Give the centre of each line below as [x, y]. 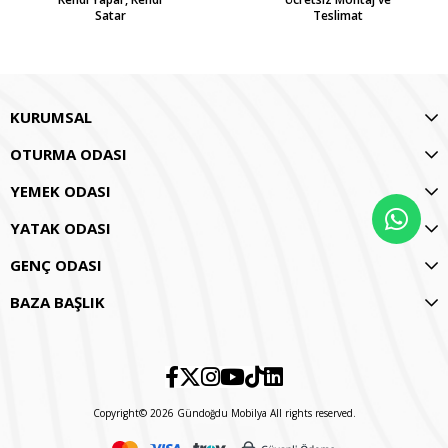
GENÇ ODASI [56, 264]
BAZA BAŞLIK [57, 301]
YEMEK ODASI [60, 190]
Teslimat [338, 15]
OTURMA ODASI [68, 153]
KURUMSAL [51, 116]
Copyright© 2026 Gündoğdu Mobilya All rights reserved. [224, 412]
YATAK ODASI [60, 227]
